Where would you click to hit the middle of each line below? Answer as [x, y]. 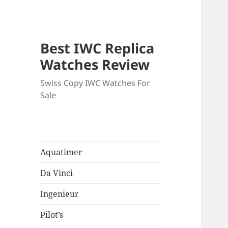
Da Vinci [57, 173]
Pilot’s [52, 215]
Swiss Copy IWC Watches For [95, 83]
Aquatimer [62, 152]
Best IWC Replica [97, 48]
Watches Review [95, 65]
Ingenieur [60, 194]
